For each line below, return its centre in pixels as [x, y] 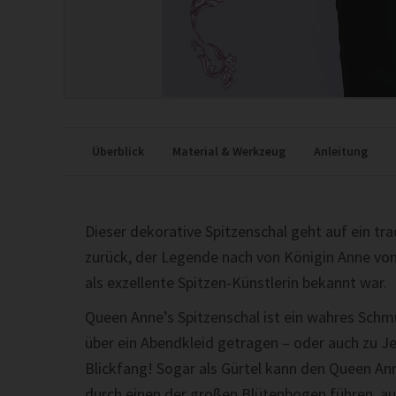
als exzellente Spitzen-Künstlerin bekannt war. [236, 282]
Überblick [118, 151]
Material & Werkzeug [229, 151]
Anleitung [341, 151]
